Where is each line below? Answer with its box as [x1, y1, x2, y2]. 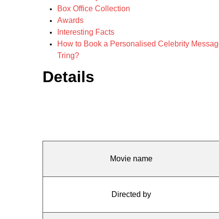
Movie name [110, 154, 153, 163]
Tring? [57, 51, 79, 60]
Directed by [111, 190, 151, 198]
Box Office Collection [57, 4, 130, 13]
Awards [57, 16, 84, 24]
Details [43, 68, 94, 86]
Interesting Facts [57, 28, 114, 36]
